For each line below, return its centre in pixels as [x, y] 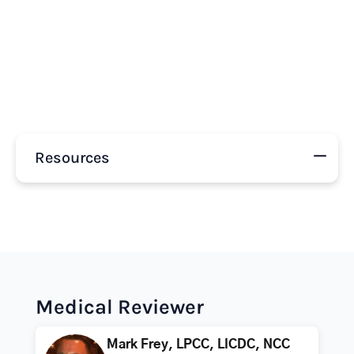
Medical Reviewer [119, 307]
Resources [72, 158]
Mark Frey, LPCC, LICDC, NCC [198, 345]
